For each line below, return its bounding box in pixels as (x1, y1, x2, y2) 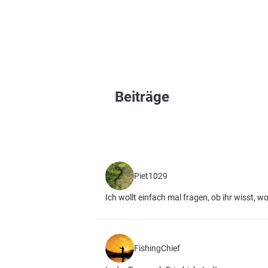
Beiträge (115, 89, 169, 105)
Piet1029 (134, 171, 167, 181)
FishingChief (134, 243, 180, 253)
